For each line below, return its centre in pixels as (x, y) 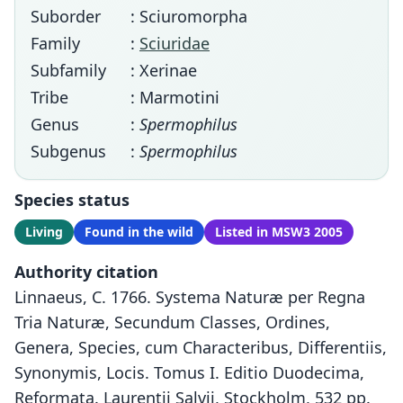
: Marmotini (175, 97)
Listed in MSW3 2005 (279, 232)
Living (44, 232)
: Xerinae (164, 70)
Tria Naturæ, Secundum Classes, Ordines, (172, 322)
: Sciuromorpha (189, 16)
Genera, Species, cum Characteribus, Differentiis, (201, 347)
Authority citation (86, 272)
